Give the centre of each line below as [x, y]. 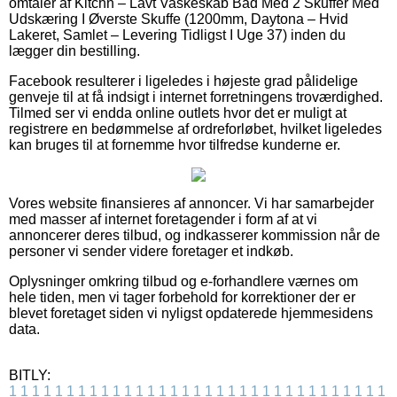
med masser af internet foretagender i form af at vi [163, 219]
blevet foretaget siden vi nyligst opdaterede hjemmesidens [191, 313]
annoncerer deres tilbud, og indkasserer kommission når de [195, 235]
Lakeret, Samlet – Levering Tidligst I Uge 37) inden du [177, 35]
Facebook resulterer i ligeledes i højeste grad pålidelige [183, 81]
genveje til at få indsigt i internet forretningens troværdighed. [196, 97]
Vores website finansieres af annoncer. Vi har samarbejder [191, 203]
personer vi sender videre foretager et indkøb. [151, 251]
